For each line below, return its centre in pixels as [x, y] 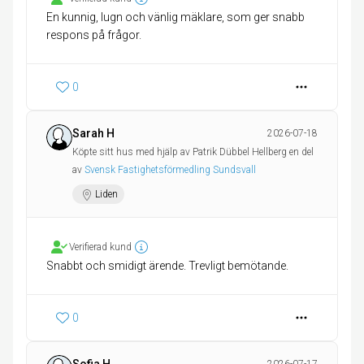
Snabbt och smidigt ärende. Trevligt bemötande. [167, 266]
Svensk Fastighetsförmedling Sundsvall [170, 170]
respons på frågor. [94, 35]
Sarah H [93, 134]
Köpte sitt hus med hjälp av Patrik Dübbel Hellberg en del [193, 152]
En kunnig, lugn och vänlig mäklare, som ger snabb [175, 17]
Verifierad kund [100, 247]
